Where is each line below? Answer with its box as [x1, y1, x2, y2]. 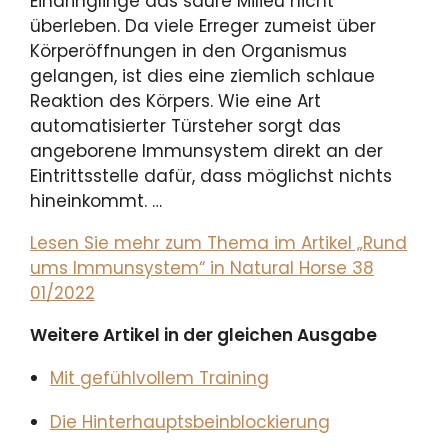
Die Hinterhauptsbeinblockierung [50, 410, 330, 435]
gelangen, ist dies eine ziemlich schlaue [30, 64, 375, 89]
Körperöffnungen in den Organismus [30, 39, 347, 64]
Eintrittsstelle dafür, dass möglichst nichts [30, 164, 392, 189]
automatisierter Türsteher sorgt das [30, 114, 341, 139]
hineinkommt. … [30, 189, 162, 214]
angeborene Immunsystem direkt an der [30, 139, 383, 164]
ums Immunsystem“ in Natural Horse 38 [30, 256, 374, 281]
